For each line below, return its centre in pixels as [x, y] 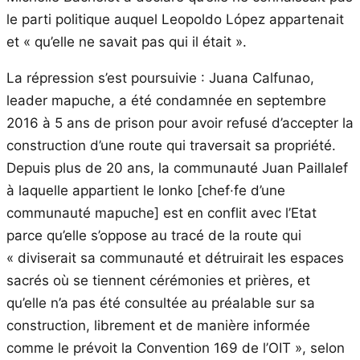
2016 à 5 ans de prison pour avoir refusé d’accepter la [180, 123]
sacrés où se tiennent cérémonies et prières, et [158, 280]
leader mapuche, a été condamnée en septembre [166, 100]
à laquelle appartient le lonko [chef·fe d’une [146, 190]
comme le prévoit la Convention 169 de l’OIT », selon [176, 348]
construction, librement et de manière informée [158, 325]
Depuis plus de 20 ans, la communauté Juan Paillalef [177, 168]
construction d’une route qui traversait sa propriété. [171, 145]
